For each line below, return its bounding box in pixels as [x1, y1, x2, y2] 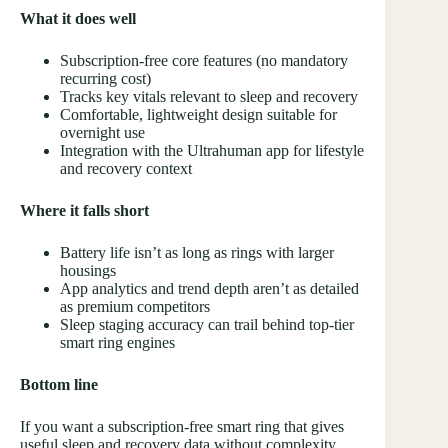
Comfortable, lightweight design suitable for [60, 105, 337, 123]
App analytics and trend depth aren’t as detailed [60, 279, 359, 297]
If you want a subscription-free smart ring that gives [20, 417, 344, 435]
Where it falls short [20, 201, 149, 219]
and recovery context [60, 159, 192, 177]
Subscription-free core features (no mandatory [60, 51, 348, 69]
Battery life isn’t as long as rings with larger [60, 243, 334, 261]
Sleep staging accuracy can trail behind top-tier [60, 315, 354, 333]
